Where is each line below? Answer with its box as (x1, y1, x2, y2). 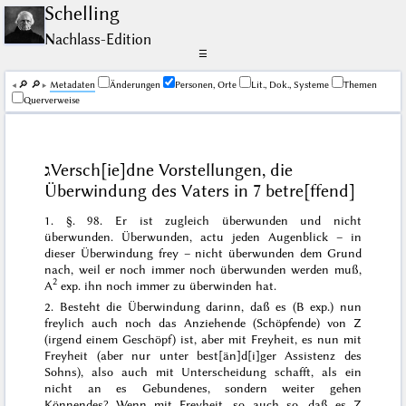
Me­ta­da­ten (49, 79, 95, 92)
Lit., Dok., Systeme (250, 79, 329, 92)
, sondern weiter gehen (207, 381, 362, 396)
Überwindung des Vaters (44, 179, 230, 201)
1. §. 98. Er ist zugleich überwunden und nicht (44, 212, 362, 227)
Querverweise (23, 94, 80, 107)
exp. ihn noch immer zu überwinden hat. (57, 277, 277, 293)
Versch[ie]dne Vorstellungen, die (51, 159, 294, 180)
